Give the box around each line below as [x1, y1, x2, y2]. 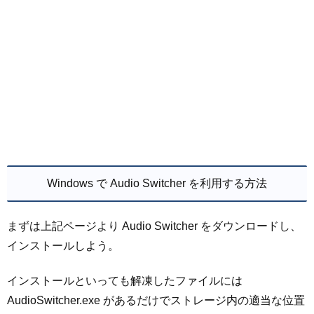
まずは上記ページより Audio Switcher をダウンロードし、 [7, 219, 301, 232]
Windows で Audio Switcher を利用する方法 [47, 177, 267, 190]
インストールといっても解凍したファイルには [7, 275, 243, 287]
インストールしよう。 [7, 239, 119, 252]
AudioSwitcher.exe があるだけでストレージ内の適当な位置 [7, 294, 305, 307]
